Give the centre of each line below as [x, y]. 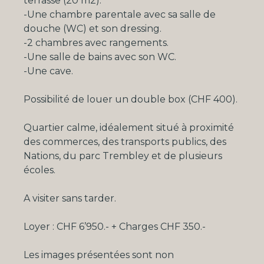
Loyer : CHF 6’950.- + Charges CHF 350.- [115, 227]
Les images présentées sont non [99, 255]
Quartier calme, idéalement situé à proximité [129, 128]
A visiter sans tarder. [70, 199]
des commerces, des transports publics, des [125, 142]
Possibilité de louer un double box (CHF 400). [131, 100]
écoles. [39, 170]
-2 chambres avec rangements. [96, 43]
